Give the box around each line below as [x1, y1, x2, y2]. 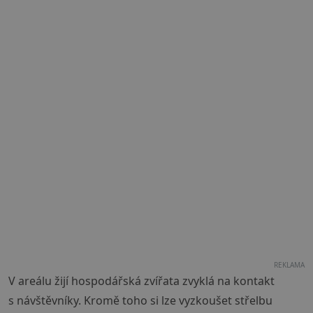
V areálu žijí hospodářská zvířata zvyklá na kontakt [8, 273, 275, 289]
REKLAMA [274, 260, 305, 270]
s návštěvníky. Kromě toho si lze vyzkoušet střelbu [8, 293, 272, 309]
